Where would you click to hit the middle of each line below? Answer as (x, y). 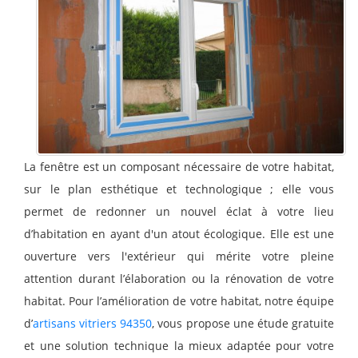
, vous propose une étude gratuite (243, 323)
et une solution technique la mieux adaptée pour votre (179, 345)
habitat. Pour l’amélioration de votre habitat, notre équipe (179, 300)
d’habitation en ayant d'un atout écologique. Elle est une (179, 233)
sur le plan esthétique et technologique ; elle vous (179, 189)
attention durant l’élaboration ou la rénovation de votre (179, 278)
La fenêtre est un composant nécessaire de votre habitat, (179, 166)
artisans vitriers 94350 (93, 323)
